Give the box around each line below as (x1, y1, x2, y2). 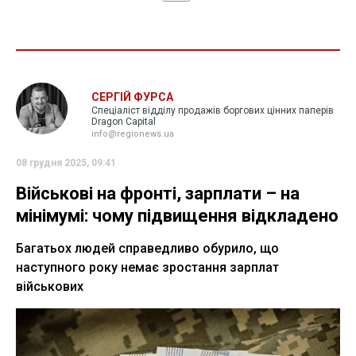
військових (16, 279, 83, 295)
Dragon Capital (91, 116, 156, 128)
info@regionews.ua (91, 129, 174, 140)
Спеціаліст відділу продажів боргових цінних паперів (91, 105, 334, 117)
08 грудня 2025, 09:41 (16, 157, 116, 169)
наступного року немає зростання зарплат (16, 260, 279, 276)
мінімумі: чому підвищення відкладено (16, 206, 339, 226)
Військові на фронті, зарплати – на (16, 184, 300, 204)
